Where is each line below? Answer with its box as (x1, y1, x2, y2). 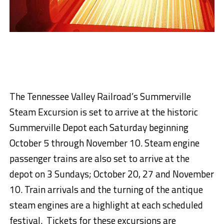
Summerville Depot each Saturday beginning (9, 120, 188, 135)
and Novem (153, 166, 201, 181)
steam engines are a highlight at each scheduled (9, 197, 203, 212)
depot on (9, 166, 45, 181)
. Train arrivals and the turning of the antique (20, 182, 203, 197)
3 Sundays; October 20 (44, 166, 138, 181)
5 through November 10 (41, 135, 140, 150)
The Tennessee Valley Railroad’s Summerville (9, 89, 191, 104)
